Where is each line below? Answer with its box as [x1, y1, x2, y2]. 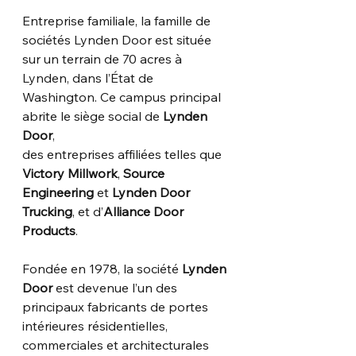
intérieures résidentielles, [22, 317, 171, 334]
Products [22, 222, 75, 238]
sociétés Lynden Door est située [22, 31, 215, 48]
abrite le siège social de [22, 107, 163, 124]
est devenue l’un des [52, 279, 180, 296]
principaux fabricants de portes [22, 298, 208, 315]
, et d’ [72, 203, 103, 219]
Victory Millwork [22, 164, 118, 181]
